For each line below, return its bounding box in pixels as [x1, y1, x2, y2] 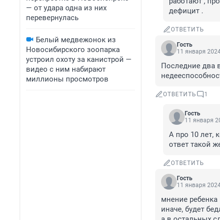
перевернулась [26, 13, 79, 22]
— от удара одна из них [26, 3, 107, 12]
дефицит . [169, 6, 203, 16]
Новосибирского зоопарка [26, 45, 120, 54]
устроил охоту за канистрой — [26, 55, 132, 64]
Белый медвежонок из [36, 35, 116, 44]
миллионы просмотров [26, 75, 109, 83]
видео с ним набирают [26, 65, 106, 74]
